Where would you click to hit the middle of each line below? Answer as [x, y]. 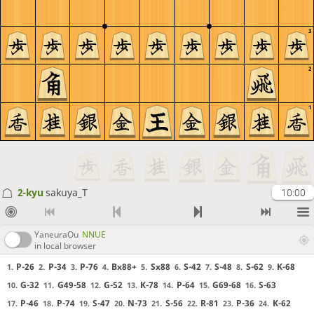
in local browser [65, 245]
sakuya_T [66, 192]
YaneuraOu [56, 234]
